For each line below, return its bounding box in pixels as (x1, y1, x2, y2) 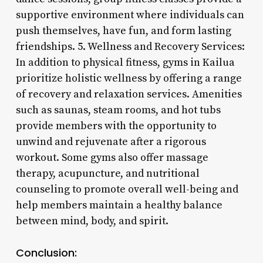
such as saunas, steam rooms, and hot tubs (15, 103, 221, 117)
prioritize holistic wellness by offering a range (15, 71, 242, 85)
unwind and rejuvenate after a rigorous (15, 134, 206, 149)
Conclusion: (15, 245, 77, 260)
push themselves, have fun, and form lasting (15, 23, 231, 38)
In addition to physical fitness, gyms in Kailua (15, 55, 235, 69)
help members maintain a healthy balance (15, 198, 222, 212)
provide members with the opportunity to (15, 119, 217, 133)
